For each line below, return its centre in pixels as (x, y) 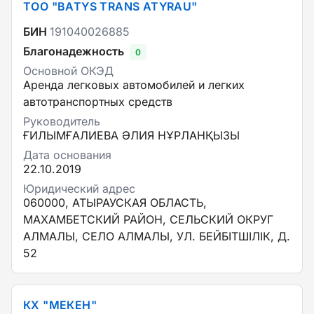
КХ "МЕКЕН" (60, 305)
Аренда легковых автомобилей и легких (134, 85)
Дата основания (67, 155)
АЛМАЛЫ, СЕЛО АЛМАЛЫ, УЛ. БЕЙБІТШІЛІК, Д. (157, 236)
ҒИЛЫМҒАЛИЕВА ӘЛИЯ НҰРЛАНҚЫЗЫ (131, 135)
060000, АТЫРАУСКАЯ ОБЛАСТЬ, (115, 203)
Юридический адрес (79, 189)
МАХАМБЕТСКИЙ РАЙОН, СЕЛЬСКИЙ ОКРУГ (148, 219)
